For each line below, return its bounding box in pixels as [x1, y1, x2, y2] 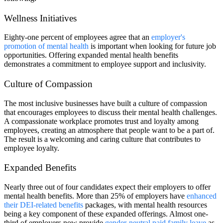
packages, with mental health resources [83, 201, 207, 210]
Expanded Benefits [4, 162, 76, 173]
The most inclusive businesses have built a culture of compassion [4, 99, 207, 108]
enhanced [187, 192, 217, 201]
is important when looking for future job [89, 42, 216, 51]
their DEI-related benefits [4, 201, 83, 210]
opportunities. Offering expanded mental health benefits [4, 51, 178, 60]
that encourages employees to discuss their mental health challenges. [4, 108, 217, 116]
